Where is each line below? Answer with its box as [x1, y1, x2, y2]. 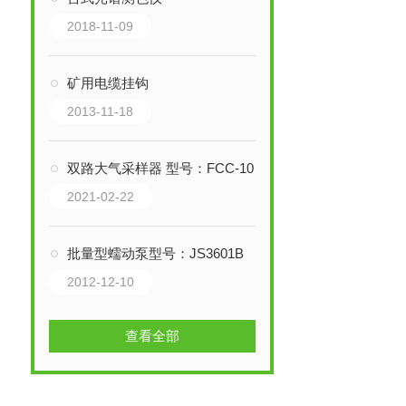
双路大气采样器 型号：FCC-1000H [66, 160, 254, 176]
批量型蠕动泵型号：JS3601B [66, 246, 244, 261]
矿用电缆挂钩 [66, 75, 149, 91]
